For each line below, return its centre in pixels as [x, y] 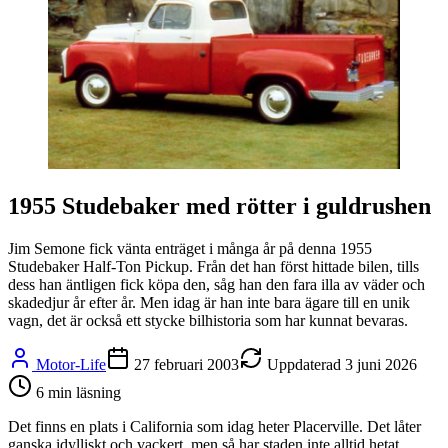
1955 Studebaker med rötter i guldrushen [219, 206]
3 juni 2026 [381, 364]
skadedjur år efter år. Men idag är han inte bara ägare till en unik [209, 302]
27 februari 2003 [186, 364]
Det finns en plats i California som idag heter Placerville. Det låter [214, 426]
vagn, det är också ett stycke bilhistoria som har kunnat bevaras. [208, 320]
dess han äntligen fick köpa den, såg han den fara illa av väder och [216, 284]
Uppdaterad [304, 364]
